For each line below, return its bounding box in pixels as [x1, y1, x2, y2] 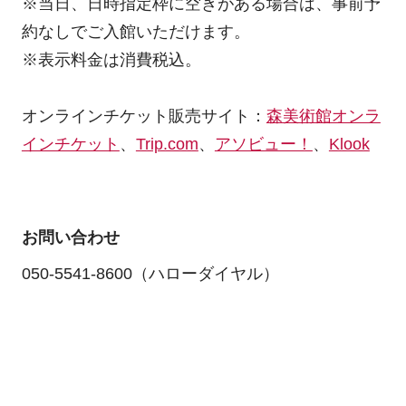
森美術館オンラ [266, 107, 381, 126]
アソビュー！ [214, 135, 313, 154]
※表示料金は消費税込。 [21, 51, 201, 70]
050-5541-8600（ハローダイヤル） [21, 264, 279, 283]
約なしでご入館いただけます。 [21, 23, 250, 42]
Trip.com [135, 135, 198, 154]
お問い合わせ [21, 227, 120, 246]
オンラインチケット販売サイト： [21, 107, 266, 126]
